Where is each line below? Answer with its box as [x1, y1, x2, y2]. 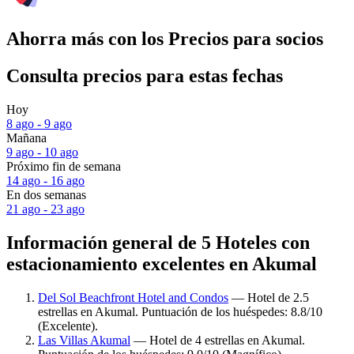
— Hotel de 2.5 [228, 290, 309, 304]
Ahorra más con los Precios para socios [6, 28, 323, 50]
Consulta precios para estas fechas [6, 66, 283, 87]
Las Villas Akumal [38, 333, 130, 347]
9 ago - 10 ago [6, 145, 78, 160]
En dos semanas [6, 188, 86, 202]
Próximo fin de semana [6, 160, 121, 174]
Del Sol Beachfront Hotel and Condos [38, 290, 228, 304]
